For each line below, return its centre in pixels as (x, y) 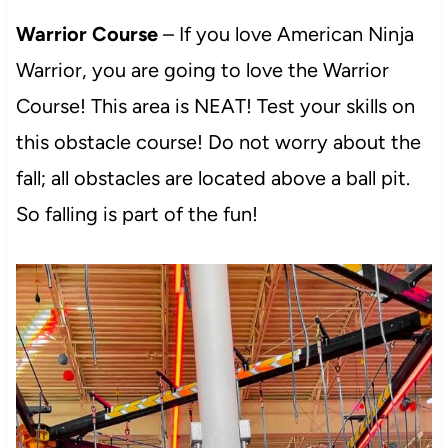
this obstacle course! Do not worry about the (218, 141)
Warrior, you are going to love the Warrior (202, 69)
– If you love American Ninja (288, 33)
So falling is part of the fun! (136, 213)
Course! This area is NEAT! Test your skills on (215, 105)
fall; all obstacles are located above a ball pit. (212, 177)
